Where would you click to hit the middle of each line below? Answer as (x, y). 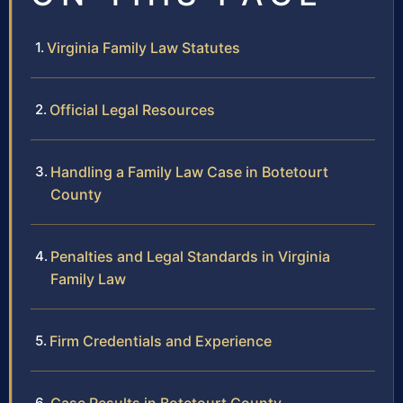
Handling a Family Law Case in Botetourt (189, 172)
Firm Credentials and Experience (161, 341)
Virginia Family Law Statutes (143, 48)
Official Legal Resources (132, 110)
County (76, 195)
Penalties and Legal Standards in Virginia (190, 257)
